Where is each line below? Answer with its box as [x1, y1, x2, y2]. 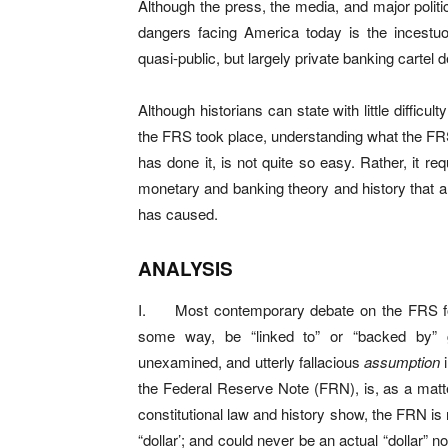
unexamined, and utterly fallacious [138, 351, 365, 372]
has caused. [138, 203, 218, 224]
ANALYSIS [138, 255, 233, 282]
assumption [364, 351, 441, 372]
